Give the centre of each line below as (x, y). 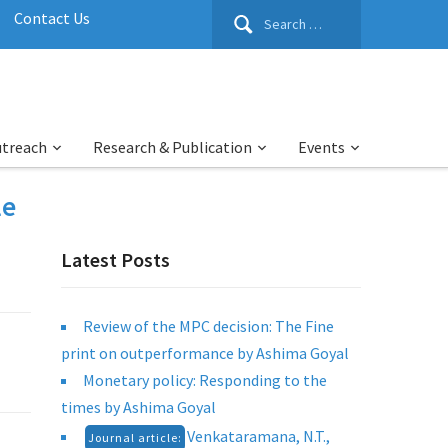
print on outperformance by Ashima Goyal (205, 353)
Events (321, 147)
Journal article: (135, 437)
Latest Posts (115, 259)
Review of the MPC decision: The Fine (208, 326)
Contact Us (52, 18)
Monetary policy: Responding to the (205, 380)
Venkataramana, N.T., (258, 436)
